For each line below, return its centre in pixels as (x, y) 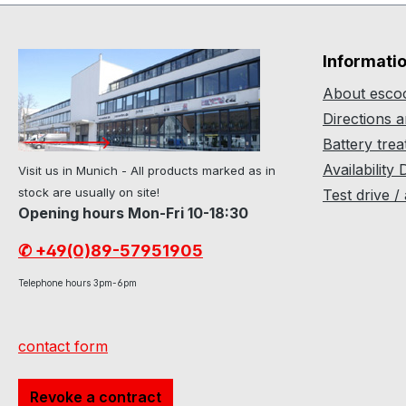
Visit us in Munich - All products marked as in (147, 170)
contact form (63, 346)
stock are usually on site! (89, 192)
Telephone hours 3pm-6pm (77, 283)
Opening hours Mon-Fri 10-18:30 (133, 213)
